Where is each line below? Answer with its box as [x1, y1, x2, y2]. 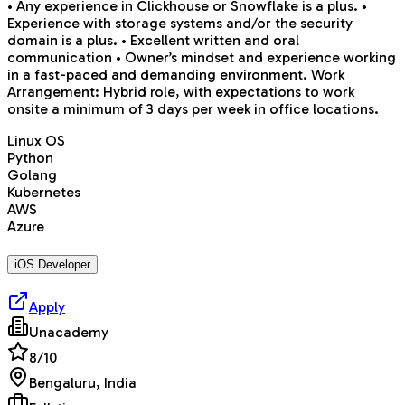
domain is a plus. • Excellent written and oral [7, 31, 299, 49]
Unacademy [29, 324, 108, 342]
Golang [7, 165, 57, 184]
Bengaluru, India [29, 374, 137, 392]
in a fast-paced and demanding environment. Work [7, 65, 344, 83]
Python [7, 148, 53, 166]
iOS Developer [14, 257, 90, 271]
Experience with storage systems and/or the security [7, 14, 353, 32]
